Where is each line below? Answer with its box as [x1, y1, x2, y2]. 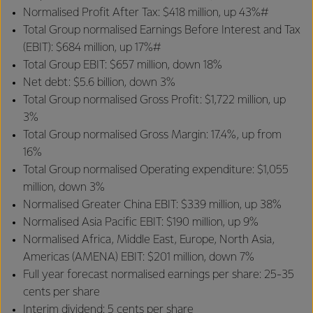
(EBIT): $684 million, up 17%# [23, 42, 161, 54]
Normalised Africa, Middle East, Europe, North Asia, [23, 234, 275, 246]
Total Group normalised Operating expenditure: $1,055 [23, 164, 289, 176]
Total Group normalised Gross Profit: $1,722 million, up [23, 94, 286, 106]
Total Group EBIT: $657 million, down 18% [23, 59, 222, 71]
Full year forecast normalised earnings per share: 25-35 [23, 269, 294, 281]
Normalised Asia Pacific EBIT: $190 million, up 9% [23, 217, 259, 228]
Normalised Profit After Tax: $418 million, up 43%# [23, 7, 269, 19]
